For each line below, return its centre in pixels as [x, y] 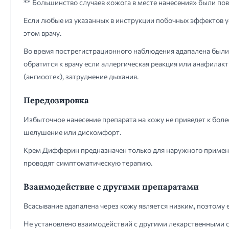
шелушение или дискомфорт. [72, 132]
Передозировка [56, 100]
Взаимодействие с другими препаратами [111, 187]
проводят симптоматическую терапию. [88, 163]
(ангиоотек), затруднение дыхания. [81, 76]
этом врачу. [42, 33]
